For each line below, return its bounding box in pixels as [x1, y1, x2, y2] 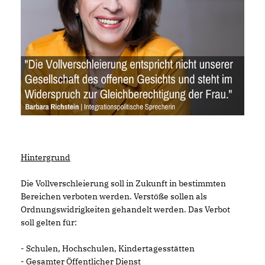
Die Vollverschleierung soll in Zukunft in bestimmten [21, 178, 226, 189]
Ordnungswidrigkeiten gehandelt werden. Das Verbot [21, 204, 230, 215]
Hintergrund [21, 152, 70, 163]
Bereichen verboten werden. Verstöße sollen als [21, 191, 207, 202]
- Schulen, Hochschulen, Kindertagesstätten [21, 243, 195, 254]
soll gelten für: [21, 217, 77, 228]
